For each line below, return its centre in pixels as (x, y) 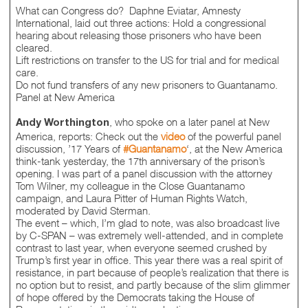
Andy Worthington (62, 124)
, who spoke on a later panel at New (189, 122)
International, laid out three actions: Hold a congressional (141, 23)
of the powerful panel (233, 136)
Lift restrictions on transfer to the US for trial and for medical (147, 60)
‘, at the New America (234, 149)
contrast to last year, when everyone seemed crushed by (141, 248)
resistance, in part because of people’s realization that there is (152, 273)
